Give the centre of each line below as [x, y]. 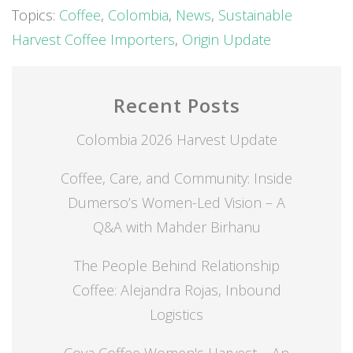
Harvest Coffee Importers [93, 39]
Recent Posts [176, 105]
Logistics [176, 314]
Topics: [35, 15]
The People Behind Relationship [176, 265]
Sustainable [255, 15]
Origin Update [227, 39]
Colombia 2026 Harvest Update [176, 139]
